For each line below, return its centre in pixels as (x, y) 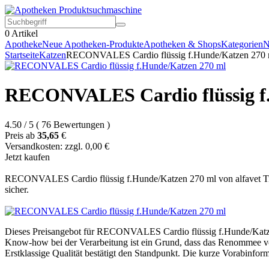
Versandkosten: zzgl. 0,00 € (57, 146)
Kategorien (242, 44)
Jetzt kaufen (27, 157)
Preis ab (20, 135)
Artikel (24, 33)
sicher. (17, 189)
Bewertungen (79, 124)
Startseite (22, 55)
